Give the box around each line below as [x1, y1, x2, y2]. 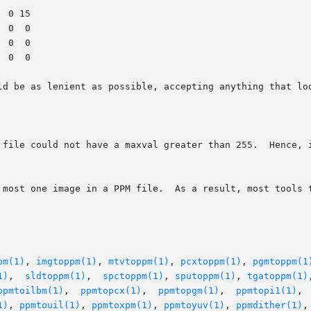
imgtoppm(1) [36, 256, 97, 267]
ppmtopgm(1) [158, 285, 219, 296]
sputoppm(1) [175, 271, 236, 282]
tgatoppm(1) [247, 271, 308, 282]
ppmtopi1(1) [236, 285, 297, 296]
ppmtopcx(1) [81, 285, 142, 296]
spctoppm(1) [103, 271, 164, 282]
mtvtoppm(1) [108, 256, 169, 267]
